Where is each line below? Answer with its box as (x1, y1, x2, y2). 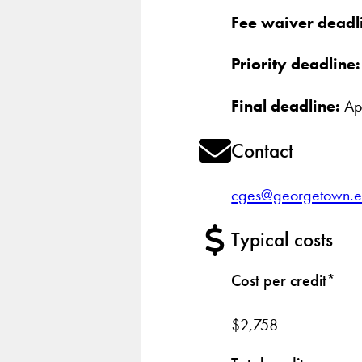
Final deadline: (231, 95, 341, 116)
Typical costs (231, 226, 334, 252)
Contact (231, 138, 294, 164)
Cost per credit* (231, 270, 336, 292)
